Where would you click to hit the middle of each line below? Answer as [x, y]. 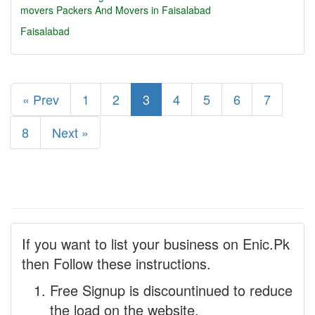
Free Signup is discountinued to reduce [171, 290]
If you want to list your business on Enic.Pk [156, 244]
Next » [70, 132]
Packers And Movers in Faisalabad [134, 10]
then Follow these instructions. [116, 263]
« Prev [41, 99]
